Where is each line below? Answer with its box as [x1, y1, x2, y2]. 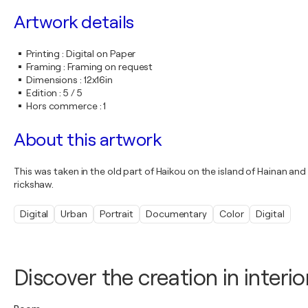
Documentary [146, 208, 207, 219]
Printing [26, 48, 60, 59]
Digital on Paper [65, 48, 136, 59]
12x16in [83, 74, 113, 85]
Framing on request [67, 61, 153, 72]
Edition [26, 87, 58, 98]
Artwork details [14, 12, 134, 32]
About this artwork [14, 130, 161, 150]
